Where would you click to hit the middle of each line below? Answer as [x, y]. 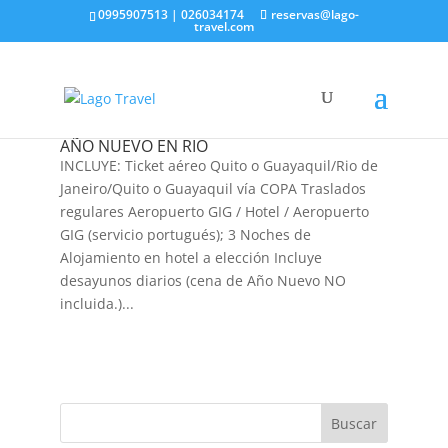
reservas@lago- [314, 14]
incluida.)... [96, 303]
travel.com [223, 26]
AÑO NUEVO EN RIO [133, 146]
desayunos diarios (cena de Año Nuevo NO [202, 280]
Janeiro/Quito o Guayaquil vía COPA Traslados [212, 188]
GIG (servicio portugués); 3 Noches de [185, 234]
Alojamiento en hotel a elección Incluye [190, 257]
